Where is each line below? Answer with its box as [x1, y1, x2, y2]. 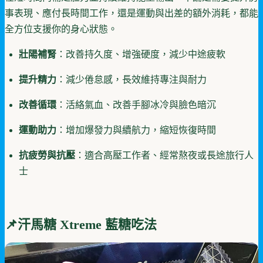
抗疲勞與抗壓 [19, 150, 75, 160]
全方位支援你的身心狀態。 [5, 23, 117, 34]
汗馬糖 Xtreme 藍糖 [18, 217, 131, 232]
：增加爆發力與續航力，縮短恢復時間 [56, 124, 216, 135]
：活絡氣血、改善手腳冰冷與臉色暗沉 [56, 99, 216, 110]
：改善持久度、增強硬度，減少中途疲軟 [56, 49, 225, 59]
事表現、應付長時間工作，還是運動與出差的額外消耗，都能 [5, 8, 258, 18]
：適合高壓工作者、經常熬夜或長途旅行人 [75, 150, 254, 160]
